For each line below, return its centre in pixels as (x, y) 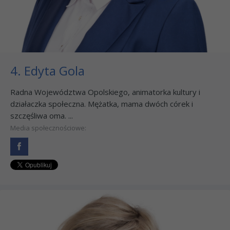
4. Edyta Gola (47, 70)
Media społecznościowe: (48, 128)
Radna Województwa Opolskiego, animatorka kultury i (105, 92)
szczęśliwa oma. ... (42, 115)
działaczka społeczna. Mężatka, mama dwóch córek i (102, 103)
